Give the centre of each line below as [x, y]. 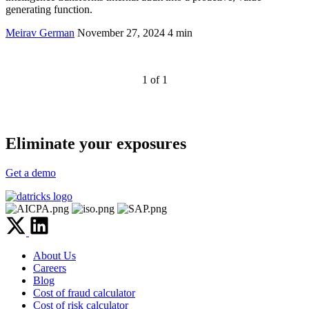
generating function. [49, 10]
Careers [50, 268]
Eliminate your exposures [96, 144]
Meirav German [40, 33]
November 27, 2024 [121, 33]
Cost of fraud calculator [84, 293]
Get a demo [31, 173]
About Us [54, 256]
